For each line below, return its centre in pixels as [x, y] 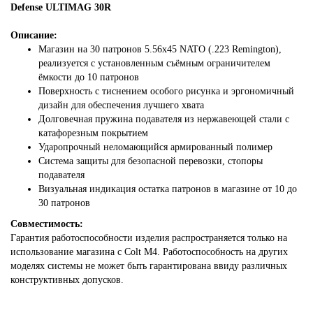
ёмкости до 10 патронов [89, 77]
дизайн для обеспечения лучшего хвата [121, 105]
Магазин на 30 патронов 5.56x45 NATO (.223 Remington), [160, 49]
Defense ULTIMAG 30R [62, 7]
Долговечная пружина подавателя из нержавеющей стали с [164, 119]
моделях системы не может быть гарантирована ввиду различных [149, 266]
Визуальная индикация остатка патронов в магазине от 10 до [168, 189]
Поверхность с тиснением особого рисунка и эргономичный [166, 91]
